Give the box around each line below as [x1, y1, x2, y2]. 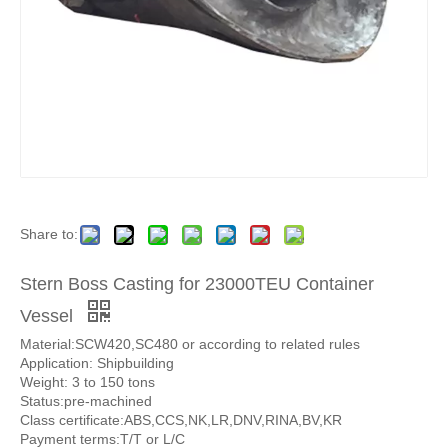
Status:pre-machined [20, 393, 152, 409]
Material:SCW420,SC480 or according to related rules [20, 336, 360, 352]
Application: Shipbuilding [20, 355, 174, 371]
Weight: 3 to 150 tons [20, 374, 155, 390]
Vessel [20, 306, 78, 326]
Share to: [20, 226, 78, 242]
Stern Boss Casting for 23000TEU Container [20, 274, 374, 294]
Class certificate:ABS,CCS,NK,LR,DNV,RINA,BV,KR [20, 412, 342, 428]
